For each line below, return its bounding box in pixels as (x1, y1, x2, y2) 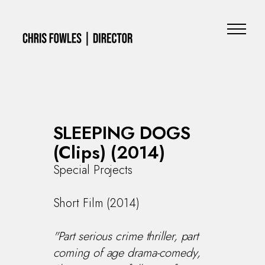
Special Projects (53, 161, 132, 179)
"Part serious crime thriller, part (53, 227, 199, 245)
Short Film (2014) (53, 194, 140, 212)
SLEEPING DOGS (53, 119, 190, 146)
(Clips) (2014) (53, 139, 165, 165)
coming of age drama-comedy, (53, 244, 201, 261)
